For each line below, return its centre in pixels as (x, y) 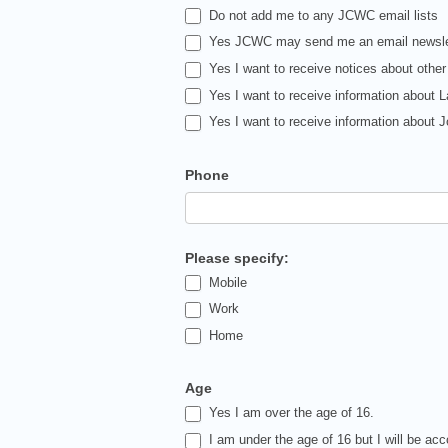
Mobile (226, 282)
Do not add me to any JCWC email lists (322, 15)
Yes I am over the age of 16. (290, 413)
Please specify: (237, 257)
